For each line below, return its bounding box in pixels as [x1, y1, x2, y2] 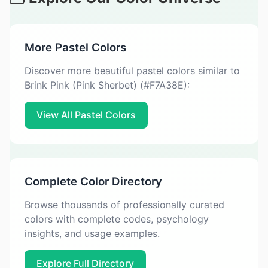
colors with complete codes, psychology [25, 213, 209, 225]
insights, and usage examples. [25, 227, 160, 239]
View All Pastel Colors [36, 109, 136, 121]
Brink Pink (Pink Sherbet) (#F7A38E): [25, 79, 190, 91]
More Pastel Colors [25, 41, 126, 54]
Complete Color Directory [25, 175, 162, 188]
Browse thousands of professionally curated [25, 199, 224, 211]
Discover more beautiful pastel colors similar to [25, 65, 240, 77]
